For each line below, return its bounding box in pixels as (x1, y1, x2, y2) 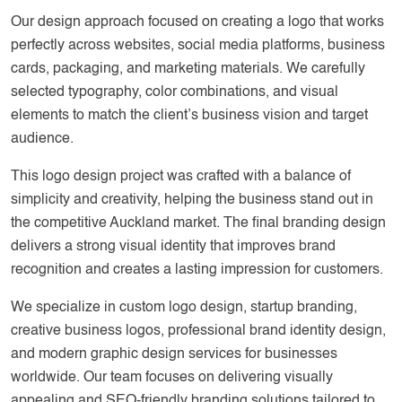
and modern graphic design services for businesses (11, 347, 337, 362)
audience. (11, 132, 74, 146)
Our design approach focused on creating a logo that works (11, 15, 384, 30)
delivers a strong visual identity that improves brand (11, 240, 336, 254)
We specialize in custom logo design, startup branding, (11, 301, 357, 315)
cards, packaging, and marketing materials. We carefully (11, 62, 365, 76)
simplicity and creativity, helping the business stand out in (11, 193, 373, 207)
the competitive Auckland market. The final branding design (11, 216, 386, 231)
